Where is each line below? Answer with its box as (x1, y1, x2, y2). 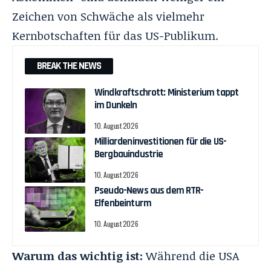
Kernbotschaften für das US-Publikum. (12, 27, 218, 44)
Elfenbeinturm (94, 196, 151, 210)
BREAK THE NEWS (37, 59, 101, 73)
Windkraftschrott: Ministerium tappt (94, 85, 239, 99)
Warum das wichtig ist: (12, 247, 143, 264)
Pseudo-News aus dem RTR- (94, 183, 204, 197)
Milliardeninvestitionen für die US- (94, 134, 227, 148)
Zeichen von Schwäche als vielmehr (12, 8, 204, 24)
